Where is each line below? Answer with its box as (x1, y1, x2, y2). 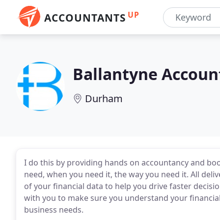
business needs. (24, 204, 83, 215)
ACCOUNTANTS (44, 11, 126, 25)
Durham (85, 92, 123, 105)
